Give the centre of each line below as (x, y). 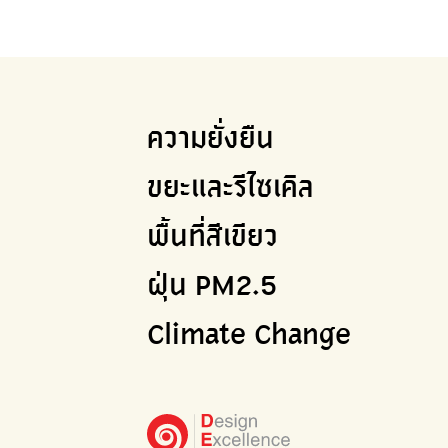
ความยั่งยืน (210, 139)
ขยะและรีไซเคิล (230, 188)
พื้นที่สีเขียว (212, 237)
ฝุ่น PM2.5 (212, 286)
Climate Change (249, 335)
